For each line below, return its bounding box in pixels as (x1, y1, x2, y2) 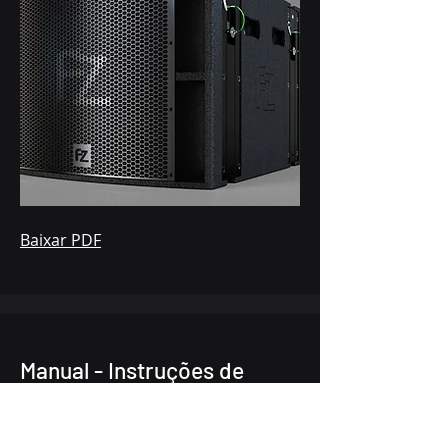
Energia (20, 388, 97, 416)
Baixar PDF (20, 229, 101, 251)
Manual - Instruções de (20, 356, 244, 384)
